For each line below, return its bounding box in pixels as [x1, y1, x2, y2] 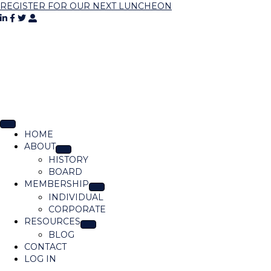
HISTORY [48, 154, 88, 166]
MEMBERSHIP [24, 178, 89, 190]
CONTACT [24, 241, 67, 253]
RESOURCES [24, 216, 80, 227]
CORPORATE [48, 204, 106, 215]
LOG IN [24, 253, 56, 265]
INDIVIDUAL [48, 192, 103, 203]
